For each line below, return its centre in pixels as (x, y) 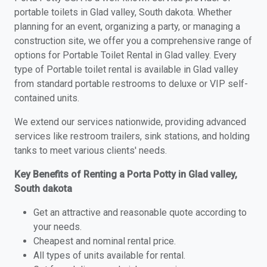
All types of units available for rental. (109, 255)
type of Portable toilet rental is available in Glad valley (126, 69)
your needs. (58, 227)
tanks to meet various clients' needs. (91, 150)
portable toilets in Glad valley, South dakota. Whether (123, 12)
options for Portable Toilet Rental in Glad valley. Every (125, 55)
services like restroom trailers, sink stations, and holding (132, 136)
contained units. (47, 98)
